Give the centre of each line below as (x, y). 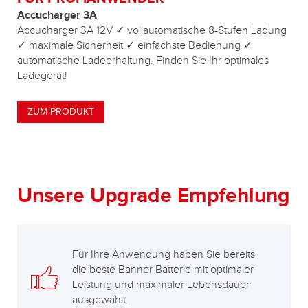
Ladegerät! (42, 76)
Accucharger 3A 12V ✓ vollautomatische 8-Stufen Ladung (152, 30)
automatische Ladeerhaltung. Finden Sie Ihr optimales (143, 60)
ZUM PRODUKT (61, 112)
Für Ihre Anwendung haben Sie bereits (164, 254)
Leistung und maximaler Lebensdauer (161, 285)
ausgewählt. (100, 300)
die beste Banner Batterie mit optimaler (163, 269)
